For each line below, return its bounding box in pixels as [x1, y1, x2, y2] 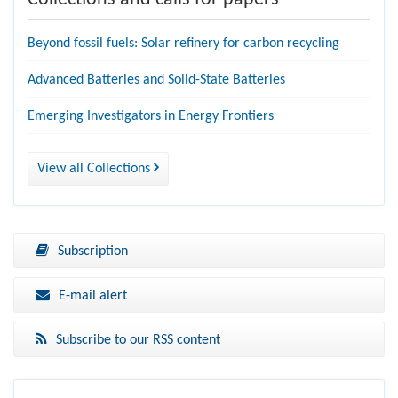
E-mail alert [59, 288, 127, 303]
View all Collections [37, 161, 154, 176]
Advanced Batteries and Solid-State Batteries [28, 72, 285, 87]
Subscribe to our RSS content [56, 332, 220, 347]
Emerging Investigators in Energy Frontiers [28, 108, 274, 123]
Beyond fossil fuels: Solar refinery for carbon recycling [28, 36, 339, 51]
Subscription [58, 243, 128, 259]
